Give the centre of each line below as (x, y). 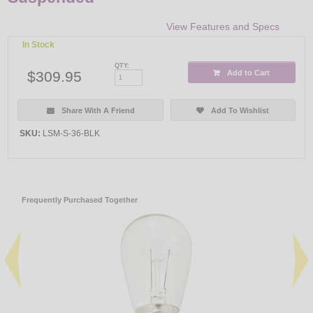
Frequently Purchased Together (80, 199)
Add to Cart (249, 72)
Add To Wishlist (240, 110)
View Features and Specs (223, 27)
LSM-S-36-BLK (72, 133)
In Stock (39, 45)
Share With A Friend (98, 110)
